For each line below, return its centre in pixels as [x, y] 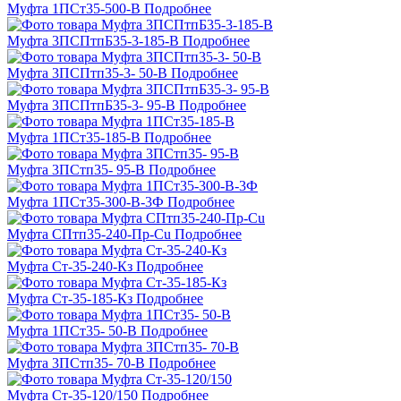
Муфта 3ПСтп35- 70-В [76, 363]
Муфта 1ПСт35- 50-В [72, 331]
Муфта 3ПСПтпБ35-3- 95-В [91, 106]
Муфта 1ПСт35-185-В [74, 138]
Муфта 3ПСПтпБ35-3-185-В [93, 41]
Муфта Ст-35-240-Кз [70, 267]
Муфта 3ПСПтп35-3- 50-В [87, 73]
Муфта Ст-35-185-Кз [70, 299]
